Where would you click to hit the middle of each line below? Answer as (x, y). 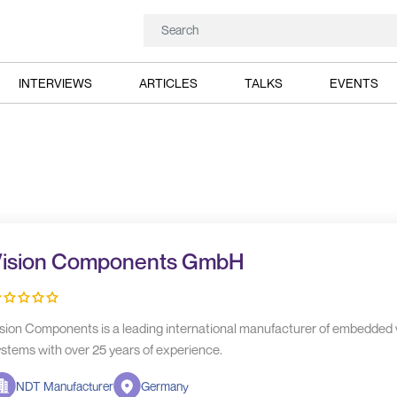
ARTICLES (168, 82)
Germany (164, 386)
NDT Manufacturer (64, 386)
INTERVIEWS (55, 82)
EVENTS (354, 82)
